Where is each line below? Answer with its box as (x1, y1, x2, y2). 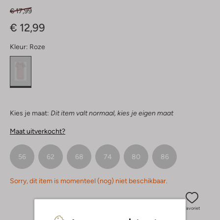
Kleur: (10, 43, 28, 51)
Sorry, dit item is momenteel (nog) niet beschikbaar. (10, 177, 167, 185)
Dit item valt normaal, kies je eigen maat (51, 109, 173, 117)
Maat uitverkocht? (10, 127, 65, 136)
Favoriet (184, 206, 200, 211)
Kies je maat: (10, 109, 49, 117)
